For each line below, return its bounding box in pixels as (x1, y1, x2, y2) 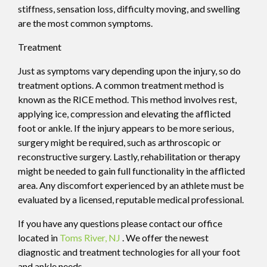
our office (182, 217, 222, 229)
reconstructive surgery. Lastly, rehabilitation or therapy (18, 150, 240, 162)
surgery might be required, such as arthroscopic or (18, 136, 221, 148)
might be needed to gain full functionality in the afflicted (18, 164, 245, 176)
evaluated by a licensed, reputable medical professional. (18, 193, 247, 205)
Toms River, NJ (60, 231, 120, 243)
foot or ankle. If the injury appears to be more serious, (18, 122, 234, 133)
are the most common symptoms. (18, 17, 153, 29)
